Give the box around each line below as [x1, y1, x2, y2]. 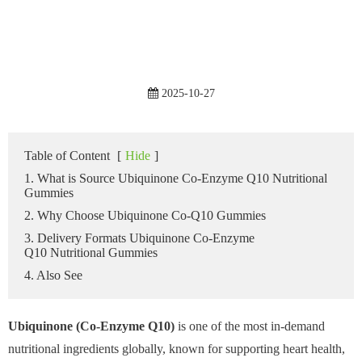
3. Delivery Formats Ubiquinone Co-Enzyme [24, 230, 255, 245]
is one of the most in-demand [178, 318, 325, 333]
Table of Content [24, 148, 110, 162]
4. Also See [24, 267, 82, 282]
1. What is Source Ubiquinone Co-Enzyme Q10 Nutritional [24, 170, 327, 185]
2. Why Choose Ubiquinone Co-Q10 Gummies [24, 208, 266, 222]
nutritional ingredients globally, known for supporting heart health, [8, 341, 345, 356]
